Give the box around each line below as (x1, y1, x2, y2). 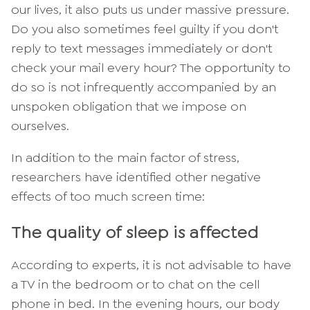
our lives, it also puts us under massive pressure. (11, 1, 289, 19)
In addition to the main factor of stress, (11, 149, 239, 167)
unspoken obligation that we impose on (11, 98, 246, 116)
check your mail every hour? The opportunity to (11, 60, 291, 77)
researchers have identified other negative (11, 169, 261, 186)
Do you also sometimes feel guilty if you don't (11, 21, 278, 38)
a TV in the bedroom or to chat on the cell (11, 276, 259, 293)
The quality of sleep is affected (11, 221, 259, 244)
